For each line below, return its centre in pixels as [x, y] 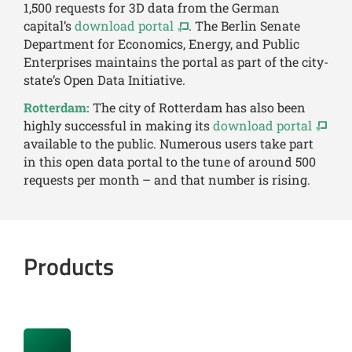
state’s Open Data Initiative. [104, 80]
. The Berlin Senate [245, 26]
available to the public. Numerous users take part [169, 143]
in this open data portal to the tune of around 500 [170, 161]
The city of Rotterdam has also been [199, 107]
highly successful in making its [118, 125]
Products [69, 266]
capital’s [49, 26]
